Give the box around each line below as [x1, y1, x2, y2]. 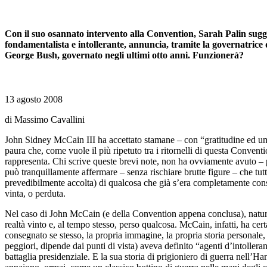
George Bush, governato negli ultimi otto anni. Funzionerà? [5, 50, 244, 61]
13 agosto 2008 [5, 94, 63, 104]
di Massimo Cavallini [5, 114, 85, 125]
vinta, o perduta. [5, 188, 66, 198]
